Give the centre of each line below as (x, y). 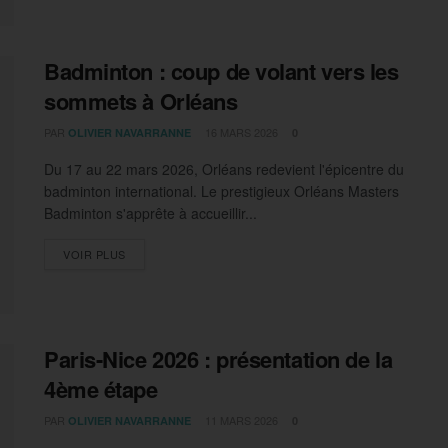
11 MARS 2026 (240, 419)
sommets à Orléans (141, 101)
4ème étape (101, 388)
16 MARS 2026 (240, 132)
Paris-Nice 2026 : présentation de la (218, 358)
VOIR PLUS (94, 254)
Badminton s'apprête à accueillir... (150, 213)
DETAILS (148, 253)
